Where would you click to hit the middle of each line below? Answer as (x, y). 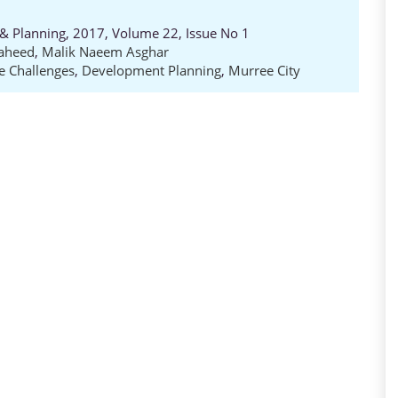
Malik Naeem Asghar (105, 52)
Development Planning (151, 70)
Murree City (264, 70)
